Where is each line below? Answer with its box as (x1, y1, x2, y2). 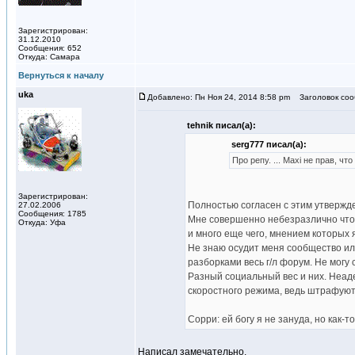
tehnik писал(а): (186, 120, 256, 130)
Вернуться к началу (18, 71, 104, 80)
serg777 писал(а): (231, 139, 307, 149)
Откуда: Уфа (18, 218, 66, 227)
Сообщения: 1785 (18, 209, 86, 218)
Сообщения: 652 (18, 44, 82, 52)
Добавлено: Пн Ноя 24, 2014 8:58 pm (147, 93, 290, 101)
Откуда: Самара (18, 52, 80, 61)
